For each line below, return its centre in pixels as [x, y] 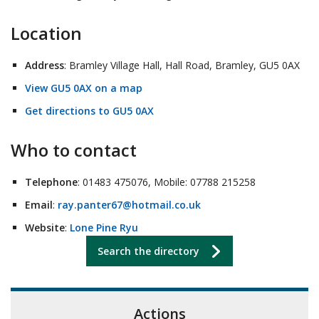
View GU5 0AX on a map [84, 88]
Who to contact [74, 150]
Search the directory [148, 251]
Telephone [51, 182]
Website [45, 227]
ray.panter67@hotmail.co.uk [129, 204]
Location [46, 33]
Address [45, 65]
